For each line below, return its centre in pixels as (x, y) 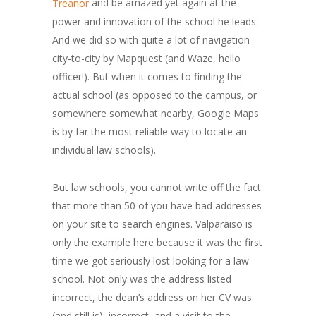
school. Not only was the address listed (142, 279)
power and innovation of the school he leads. (155, 22)
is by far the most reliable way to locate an (150, 132)
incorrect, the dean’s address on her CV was (152, 298)
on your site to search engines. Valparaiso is (152, 224)
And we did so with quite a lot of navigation (151, 40)
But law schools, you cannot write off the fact (157, 188)
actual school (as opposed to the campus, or (154, 95)
